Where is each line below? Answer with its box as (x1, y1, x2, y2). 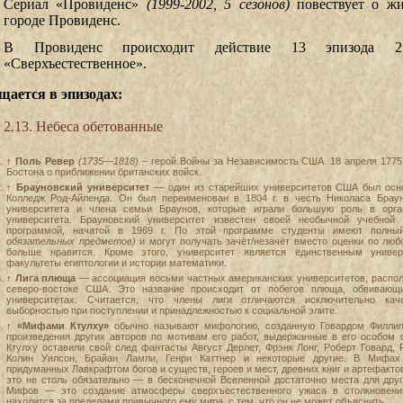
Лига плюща (14, 272, 76, 283)
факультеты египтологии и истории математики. (6, 256, 227, 268)
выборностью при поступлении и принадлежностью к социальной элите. (6, 304, 337, 316)
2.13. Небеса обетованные (4, 118, 163, 134)
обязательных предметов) (6, 235, 136, 246)
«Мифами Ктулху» (17, 319, 109, 331)
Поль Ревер (14, 155, 75, 166)
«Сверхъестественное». (4, 55, 147, 71)
